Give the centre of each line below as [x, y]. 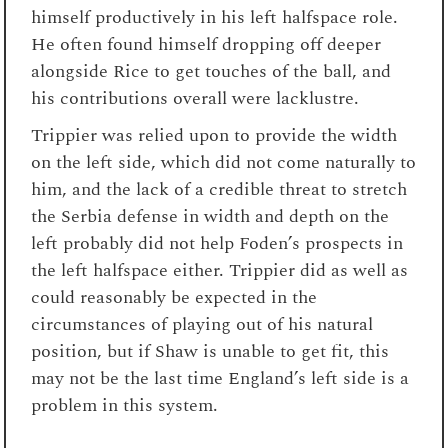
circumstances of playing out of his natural [202, 324]
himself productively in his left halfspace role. [215, 17]
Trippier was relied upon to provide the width [214, 135]
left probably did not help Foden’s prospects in [217, 243]
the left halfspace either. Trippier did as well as [220, 270]
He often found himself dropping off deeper [206, 44]
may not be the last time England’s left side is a [220, 378]
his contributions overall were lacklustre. [195, 98]
